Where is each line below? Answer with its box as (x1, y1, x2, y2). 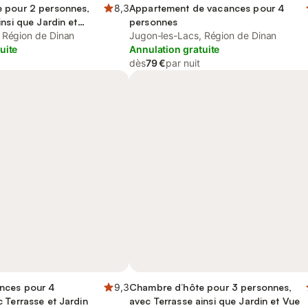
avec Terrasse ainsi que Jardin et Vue (129, 295, 300, 307)
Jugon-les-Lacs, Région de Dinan (129, 30, 277, 41)
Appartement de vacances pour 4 (129, 2, 285, 14)
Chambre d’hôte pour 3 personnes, (129, 281, 292, 293)
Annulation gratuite (129, 43, 220, 55)
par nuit (166, 57, 200, 69)
